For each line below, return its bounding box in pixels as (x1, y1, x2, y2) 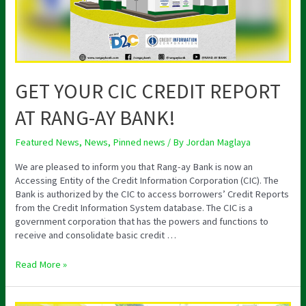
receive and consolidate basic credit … (15, 228, 177, 241)
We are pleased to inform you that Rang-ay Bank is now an (15, 160, 253, 173)
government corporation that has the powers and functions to (15, 214, 269, 227)
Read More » (15, 258, 68, 270)
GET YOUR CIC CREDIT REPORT (15, 78, 281, 105)
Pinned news (113, 136, 166, 149)
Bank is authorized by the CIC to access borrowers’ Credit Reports (15, 187, 290, 200)
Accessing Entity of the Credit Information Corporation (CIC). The (15, 173, 279, 186)
